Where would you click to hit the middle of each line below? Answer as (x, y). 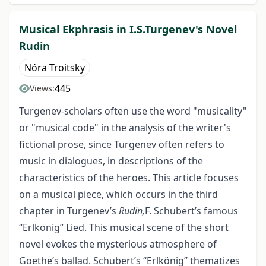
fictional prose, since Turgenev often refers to (122, 145)
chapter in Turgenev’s (69, 211)
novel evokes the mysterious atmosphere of (118, 244)
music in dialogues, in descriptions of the (111, 161)
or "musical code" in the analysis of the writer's (125, 128)
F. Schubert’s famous (191, 211)
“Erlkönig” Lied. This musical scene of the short (124, 228)
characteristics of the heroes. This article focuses (129, 178)
